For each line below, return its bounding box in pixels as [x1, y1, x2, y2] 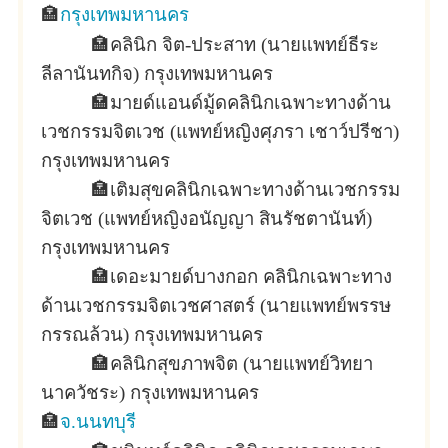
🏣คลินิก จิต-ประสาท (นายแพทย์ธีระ [41, 34, 379, 55]
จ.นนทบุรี [60, 411, 136, 432]
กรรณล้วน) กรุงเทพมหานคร [41, 324, 263, 345]
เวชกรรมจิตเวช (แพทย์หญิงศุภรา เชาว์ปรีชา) [41, 121, 399, 142]
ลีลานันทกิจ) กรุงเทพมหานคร [41, 63, 273, 84]
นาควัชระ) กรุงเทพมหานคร [41, 382, 259, 403]
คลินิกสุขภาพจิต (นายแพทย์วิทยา [110, 353, 373, 374]
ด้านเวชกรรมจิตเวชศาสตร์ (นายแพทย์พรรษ [41, 295, 391, 316]
